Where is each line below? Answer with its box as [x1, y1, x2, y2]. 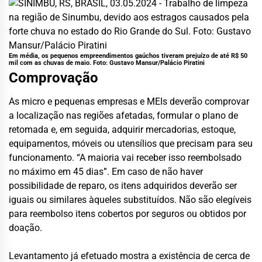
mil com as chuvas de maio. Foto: [9, 58, 109, 67]
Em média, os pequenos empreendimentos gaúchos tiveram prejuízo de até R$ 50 [9, 51, 247, 60]
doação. [9, 222, 42, 233]
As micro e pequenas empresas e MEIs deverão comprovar [9, 95, 249, 107]
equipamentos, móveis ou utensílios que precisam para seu [9, 137, 253, 149]
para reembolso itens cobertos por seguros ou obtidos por [9, 208, 246, 219]
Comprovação [9, 69, 98, 86]
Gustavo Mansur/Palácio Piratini [109, 58, 205, 67]
